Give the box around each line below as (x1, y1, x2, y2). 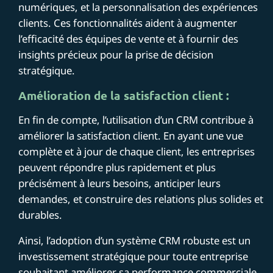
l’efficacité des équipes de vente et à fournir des (18, 31, 239, 46)
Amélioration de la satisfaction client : (18, 87, 230, 103)
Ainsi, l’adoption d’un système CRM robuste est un (18, 233, 251, 247)
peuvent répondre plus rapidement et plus (18, 160, 216, 174)
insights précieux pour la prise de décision (18, 47, 214, 62)
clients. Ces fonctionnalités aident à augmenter (18, 15, 238, 30)
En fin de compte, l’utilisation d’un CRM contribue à (18, 112, 254, 127)
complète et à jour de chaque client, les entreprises (18, 144, 255, 158)
